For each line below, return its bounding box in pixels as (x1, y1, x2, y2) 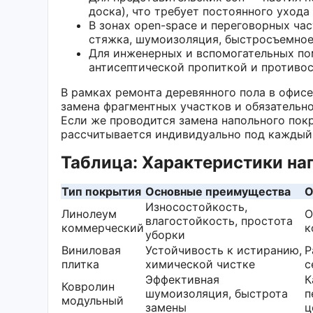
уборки (145, 227, 185, 242)
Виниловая (61, 242, 121, 257)
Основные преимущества (145, 184, 291, 198)
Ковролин (61, 279, 115, 293)
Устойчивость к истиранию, (145, 242, 302, 257)
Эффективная (145, 272, 219, 286)
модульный (61, 293, 124, 307)
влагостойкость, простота (145, 213, 293, 228)
